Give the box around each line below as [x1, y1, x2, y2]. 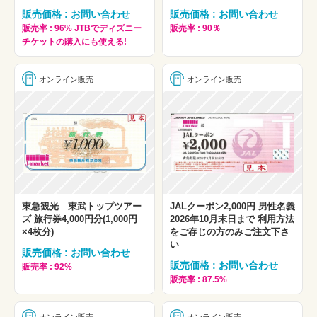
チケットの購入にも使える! [22, 36, 127, 47]
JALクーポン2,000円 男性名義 [170, 201, 295, 212]
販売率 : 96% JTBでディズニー [22, 23, 142, 33]
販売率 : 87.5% [170, 275, 227, 285]
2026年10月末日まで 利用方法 [170, 214, 294, 225]
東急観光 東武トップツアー [22, 201, 142, 212]
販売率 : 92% [22, 262, 72, 272]
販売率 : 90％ [170, 23, 221, 33]
